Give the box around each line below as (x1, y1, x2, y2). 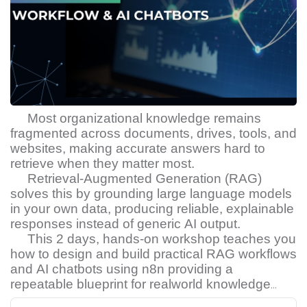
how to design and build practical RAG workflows (10, 247, 297, 262)
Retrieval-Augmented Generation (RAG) (27, 171, 262, 186)
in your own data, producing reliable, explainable (10, 201, 294, 217)
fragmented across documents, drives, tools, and (10, 126, 297, 141)
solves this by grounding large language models (10, 186, 292, 201)
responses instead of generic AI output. (10, 217, 241, 232)
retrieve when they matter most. (10, 156, 195, 171)
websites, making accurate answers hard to (10, 141, 265, 156)
